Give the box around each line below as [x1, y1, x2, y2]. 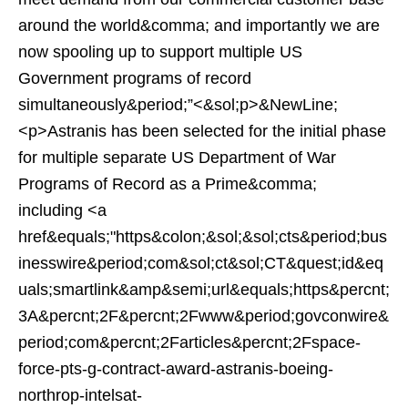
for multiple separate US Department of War [18, 148, 336, 167]
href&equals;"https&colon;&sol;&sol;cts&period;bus [18, 228, 387, 246]
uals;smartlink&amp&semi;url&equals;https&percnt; [18, 280, 390, 299]
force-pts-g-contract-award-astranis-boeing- [18, 360, 333, 378]
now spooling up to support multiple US [18, 43, 302, 61]
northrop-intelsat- [18, 386, 142, 404]
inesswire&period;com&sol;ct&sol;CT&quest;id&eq [18, 254, 383, 272]
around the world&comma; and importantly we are [18, 16, 380, 35]
